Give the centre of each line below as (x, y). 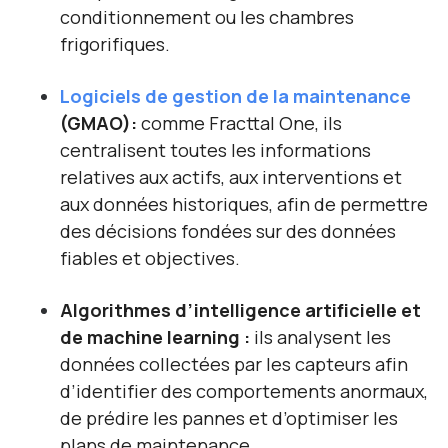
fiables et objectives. (150, 258)
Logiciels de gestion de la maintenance (235, 96)
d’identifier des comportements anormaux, (244, 391)
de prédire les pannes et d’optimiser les (229, 418)
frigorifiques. (115, 44)
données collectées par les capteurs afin (234, 364)
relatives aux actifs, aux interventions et (231, 177)
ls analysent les (325, 337)
